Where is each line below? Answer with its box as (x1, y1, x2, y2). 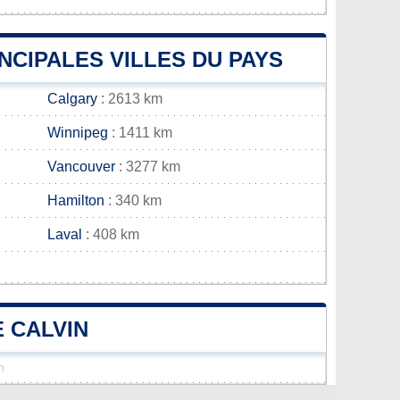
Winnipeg (47, 125, 108, 140)
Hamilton (47, 193, 104, 208)
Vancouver (47, 159, 115, 174)
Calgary (47, 91, 97, 106)
